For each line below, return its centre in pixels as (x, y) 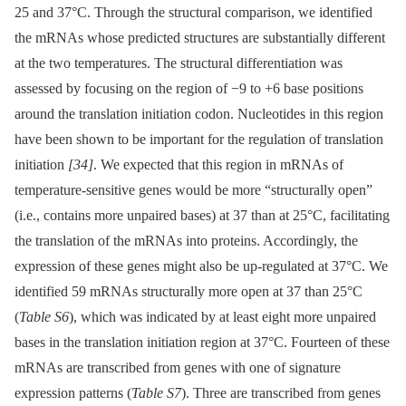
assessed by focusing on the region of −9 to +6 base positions (189, 89)
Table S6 (44, 317)
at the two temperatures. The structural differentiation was (179, 63)
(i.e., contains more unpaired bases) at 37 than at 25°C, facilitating (202, 216)
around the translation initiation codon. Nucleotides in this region (199, 114)
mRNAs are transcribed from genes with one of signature (178, 368)
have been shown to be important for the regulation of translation (199, 140)
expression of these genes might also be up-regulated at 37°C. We (201, 266)
